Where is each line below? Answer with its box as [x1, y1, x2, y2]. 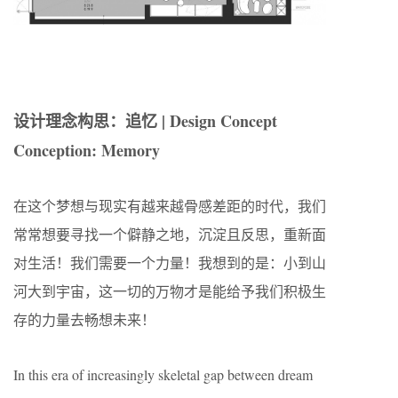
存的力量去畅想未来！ [13, 309, 155, 329]
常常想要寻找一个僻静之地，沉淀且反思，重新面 [13, 224, 326, 243]
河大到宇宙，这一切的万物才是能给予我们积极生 [13, 281, 326, 300]
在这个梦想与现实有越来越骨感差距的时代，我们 [13, 195, 326, 215]
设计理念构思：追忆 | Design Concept [13, 108, 277, 132]
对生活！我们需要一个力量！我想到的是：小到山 [13, 252, 326, 272]
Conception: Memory [13, 138, 160, 162]
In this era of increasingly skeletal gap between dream [13, 364, 313, 384]
